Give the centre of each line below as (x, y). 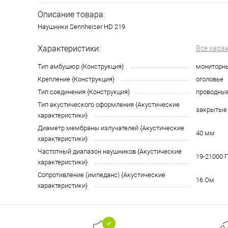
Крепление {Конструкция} (76, 79)
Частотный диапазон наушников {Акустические (110, 152)
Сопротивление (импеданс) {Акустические (102, 175)
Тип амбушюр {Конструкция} (81, 67)
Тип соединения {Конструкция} (84, 92)
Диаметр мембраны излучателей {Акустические (111, 128)
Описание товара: (71, 15)
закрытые (211, 110)
